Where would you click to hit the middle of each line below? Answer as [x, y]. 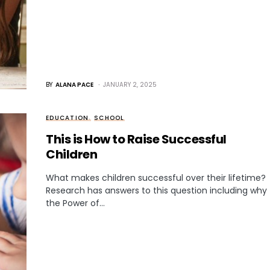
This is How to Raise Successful [136, 139]
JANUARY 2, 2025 [130, 85]
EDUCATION [67, 118]
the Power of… [75, 203]
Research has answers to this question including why [156, 190]
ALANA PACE [74, 85]
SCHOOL [109, 118]
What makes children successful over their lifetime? [156, 178]
